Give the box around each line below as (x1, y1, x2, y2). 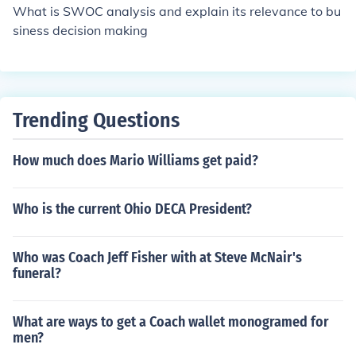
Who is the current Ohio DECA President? (13, 200, 252, 218)
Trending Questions (13, 108, 180, 133)
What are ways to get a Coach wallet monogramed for (13, 313, 329, 331)
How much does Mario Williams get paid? (13, 152, 258, 169)
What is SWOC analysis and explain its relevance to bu (13, 3, 341, 19)
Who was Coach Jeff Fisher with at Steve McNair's (13, 249, 302, 266)
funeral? (13, 265, 61, 282)
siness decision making (13, 22, 148, 38)
